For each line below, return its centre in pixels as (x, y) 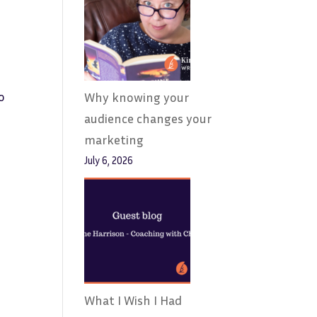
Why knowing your (137, 97)
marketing (114, 139)
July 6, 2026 (109, 160)
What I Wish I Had (133, 300)
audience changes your (148, 118)
